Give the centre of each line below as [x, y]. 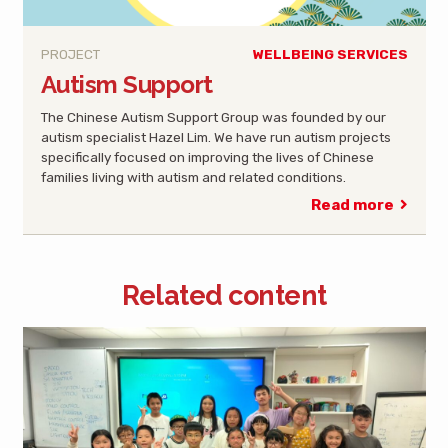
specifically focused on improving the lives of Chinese [207, 156]
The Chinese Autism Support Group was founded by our [213, 116]
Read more [352, 205]
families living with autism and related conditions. [193, 176]
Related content [224, 296]
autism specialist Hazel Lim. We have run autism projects [215, 136]
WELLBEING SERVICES [330, 53]
